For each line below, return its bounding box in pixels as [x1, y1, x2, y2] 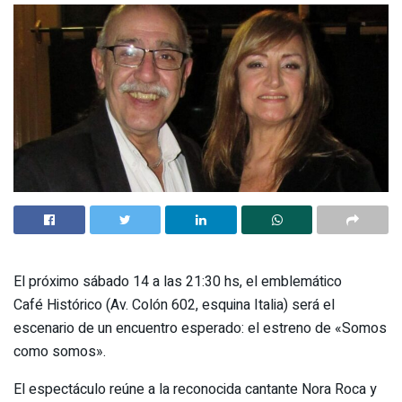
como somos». [13, 341, 106, 363]
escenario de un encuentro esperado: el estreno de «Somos [13, 318, 387, 340]
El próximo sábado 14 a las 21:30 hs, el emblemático [13, 271, 342, 293]
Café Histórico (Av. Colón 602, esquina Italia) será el [13, 294, 335, 317]
